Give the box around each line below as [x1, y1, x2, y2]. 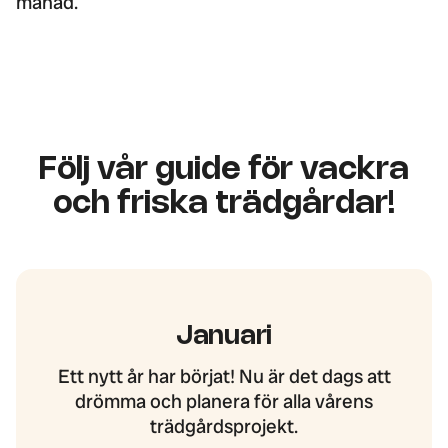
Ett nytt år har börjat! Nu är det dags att [57, 364, 391, 390]
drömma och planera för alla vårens [75, 389, 373, 415]
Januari [175, 325, 273, 350]
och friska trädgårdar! [52, 188, 395, 219]
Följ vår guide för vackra [38, 154, 409, 185]
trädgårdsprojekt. [150, 414, 298, 440]
